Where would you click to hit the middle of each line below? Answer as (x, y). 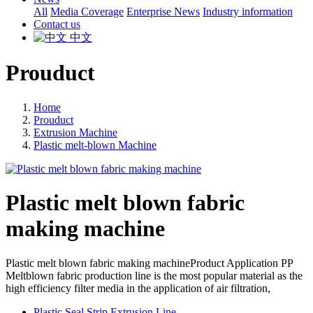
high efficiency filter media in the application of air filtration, (138, 288)
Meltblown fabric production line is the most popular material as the (154, 275)
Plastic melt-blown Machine (95, 145)
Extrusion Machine (75, 132)
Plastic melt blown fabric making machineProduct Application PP (149, 263)
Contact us (57, 24)
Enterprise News (163, 12)
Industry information (248, 12)
